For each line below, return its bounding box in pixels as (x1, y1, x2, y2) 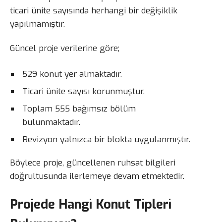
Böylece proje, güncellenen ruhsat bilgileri (10, 157, 175, 169)
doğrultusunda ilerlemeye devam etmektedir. (10, 170, 184, 182)
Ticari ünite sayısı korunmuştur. (22, 86, 145, 98)
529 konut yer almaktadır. (22, 68, 122, 80)
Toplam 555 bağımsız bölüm (22, 103, 136, 115)
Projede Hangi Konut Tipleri (10, 195, 171, 213)
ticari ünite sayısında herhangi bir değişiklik (10, 5, 177, 17)
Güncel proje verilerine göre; (10, 43, 119, 55)
